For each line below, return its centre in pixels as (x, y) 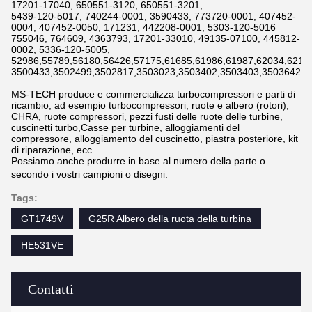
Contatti (51, 289)
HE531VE (42, 245)
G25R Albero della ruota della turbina (170, 219)
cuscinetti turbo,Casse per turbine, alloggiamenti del (125, 127)
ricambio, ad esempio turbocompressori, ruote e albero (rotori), (150, 105)
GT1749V (42, 219)
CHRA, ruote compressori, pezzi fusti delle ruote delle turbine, (147, 116)
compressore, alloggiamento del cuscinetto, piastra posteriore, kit (155, 139)
